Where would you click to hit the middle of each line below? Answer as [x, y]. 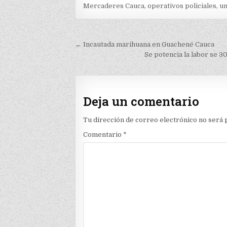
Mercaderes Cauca [114, 6]
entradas [105, 74]
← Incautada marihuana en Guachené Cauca [145, 44]
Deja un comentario [141, 102]
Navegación [116, 46]
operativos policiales [182, 6]
